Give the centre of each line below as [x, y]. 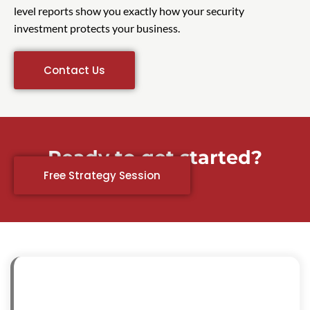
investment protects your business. [97, 28]
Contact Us [74, 71]
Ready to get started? [155, 158]
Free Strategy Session [102, 176]
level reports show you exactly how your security [129, 11]
